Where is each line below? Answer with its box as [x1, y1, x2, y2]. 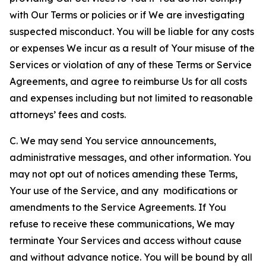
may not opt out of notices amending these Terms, [9, 168, 237, 180]
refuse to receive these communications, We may [9, 218, 235, 230]
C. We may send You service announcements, [9, 135, 216, 147]
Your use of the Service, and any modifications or [9, 185, 237, 197]
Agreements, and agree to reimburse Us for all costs [9, 75, 247, 87]
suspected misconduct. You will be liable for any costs [9, 26, 254, 37]
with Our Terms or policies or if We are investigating [9, 9, 245, 21]
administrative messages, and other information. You [9, 151, 251, 163]
